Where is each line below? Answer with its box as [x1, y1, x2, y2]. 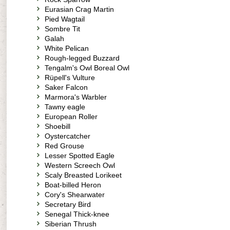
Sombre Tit [45, 25, 80, 33]
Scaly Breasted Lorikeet [45, 171, 122, 179]
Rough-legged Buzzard [45, 54, 120, 62]
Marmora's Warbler [45, 93, 107, 101]
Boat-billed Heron [45, 181, 101, 189]
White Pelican [45, 44, 89, 52]
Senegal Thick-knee [45, 210, 109, 218]
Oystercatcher [45, 132, 90, 140]
